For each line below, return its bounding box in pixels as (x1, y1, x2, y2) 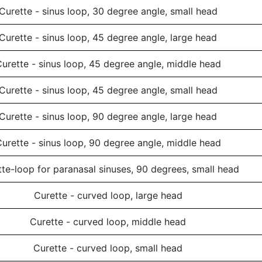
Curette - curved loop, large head (33, 189, 182, 201)
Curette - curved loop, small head (33, 242, 182, 254)
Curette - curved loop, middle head (30, 216, 186, 227)
